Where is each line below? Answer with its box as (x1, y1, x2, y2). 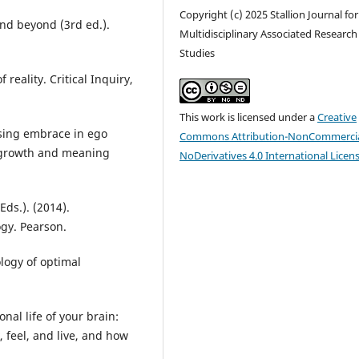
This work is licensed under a (179, 110, 318, 125)
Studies (179, 46, 216, 61)
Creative (317, 110, 357, 125)
